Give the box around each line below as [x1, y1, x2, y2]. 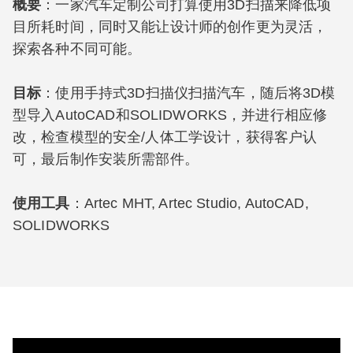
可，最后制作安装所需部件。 [13, 151, 199, 167]
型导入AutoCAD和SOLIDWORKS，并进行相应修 [13, 107, 328, 123]
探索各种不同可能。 [13, 41, 142, 57]
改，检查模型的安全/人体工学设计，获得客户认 [13, 129, 318, 145]
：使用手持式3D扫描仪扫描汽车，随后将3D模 [41, 85, 336, 101]
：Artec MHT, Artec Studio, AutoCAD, [69, 195, 309, 211]
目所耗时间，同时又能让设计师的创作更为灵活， [13, 19, 328, 35]
